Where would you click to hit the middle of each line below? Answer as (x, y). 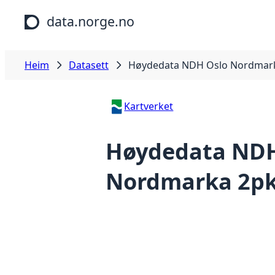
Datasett (89, 65)
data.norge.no (91, 21)
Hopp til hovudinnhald (57, 12)
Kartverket (149, 106)
